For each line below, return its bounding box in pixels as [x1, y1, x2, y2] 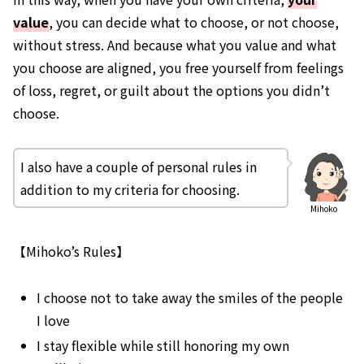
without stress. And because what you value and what [13, 34, 336, 54]
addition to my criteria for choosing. [20, 179, 240, 199]
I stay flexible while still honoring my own [37, 336, 290, 356]
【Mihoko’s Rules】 [13, 241, 129, 262]
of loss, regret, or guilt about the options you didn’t [13, 80, 330, 100]
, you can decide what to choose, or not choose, [49, 11, 339, 32]
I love [37, 310, 71, 330]
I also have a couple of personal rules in [20, 156, 257, 176]
